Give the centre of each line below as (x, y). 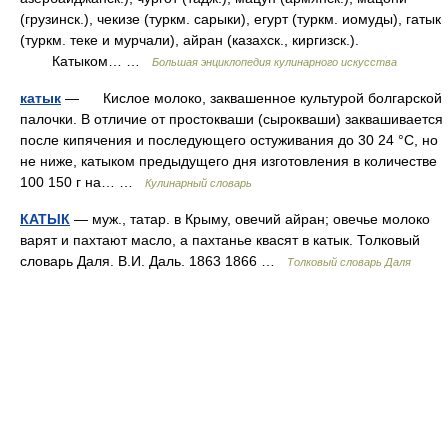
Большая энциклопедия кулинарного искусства (274, 62)
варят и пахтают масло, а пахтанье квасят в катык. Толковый (220, 240)
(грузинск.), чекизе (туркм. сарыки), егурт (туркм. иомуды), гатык (230, 19)
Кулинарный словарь (198, 183)
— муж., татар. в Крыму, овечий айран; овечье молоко (250, 219)
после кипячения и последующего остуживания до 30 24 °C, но (229, 140)
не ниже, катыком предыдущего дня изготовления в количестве (228, 161)
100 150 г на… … (82, 182)
